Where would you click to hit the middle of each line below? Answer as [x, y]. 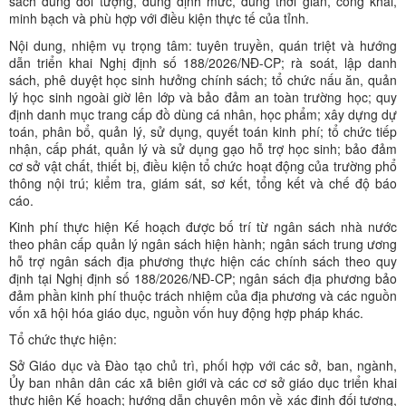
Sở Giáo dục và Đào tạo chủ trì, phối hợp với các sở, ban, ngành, [203, 366]
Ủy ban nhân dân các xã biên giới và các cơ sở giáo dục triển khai [203, 383]
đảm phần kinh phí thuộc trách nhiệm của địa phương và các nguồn [203, 296]
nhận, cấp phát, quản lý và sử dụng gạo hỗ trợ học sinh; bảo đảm [203, 149]
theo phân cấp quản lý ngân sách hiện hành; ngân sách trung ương [203, 244]
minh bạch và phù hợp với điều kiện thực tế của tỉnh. [159, 19]
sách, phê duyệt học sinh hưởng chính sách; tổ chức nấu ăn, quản [203, 80]
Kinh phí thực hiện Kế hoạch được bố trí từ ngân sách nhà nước [203, 227]
